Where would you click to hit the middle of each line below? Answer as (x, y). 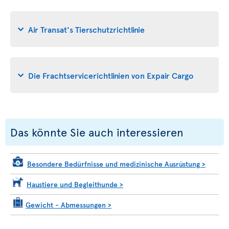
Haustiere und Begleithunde (73, 184)
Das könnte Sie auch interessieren (97, 132)
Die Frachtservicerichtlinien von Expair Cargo (111, 75)
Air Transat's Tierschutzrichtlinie (86, 29)
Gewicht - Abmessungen (67, 205)
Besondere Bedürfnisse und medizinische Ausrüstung (114, 164)
